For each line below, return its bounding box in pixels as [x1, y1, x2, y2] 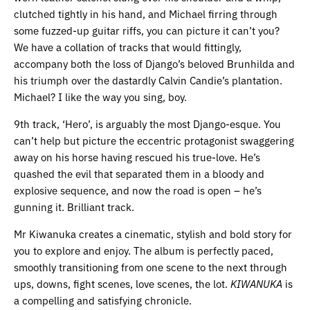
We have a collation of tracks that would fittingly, [14, 39, 241, 55]
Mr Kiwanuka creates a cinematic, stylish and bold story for [14, 226, 292, 241]
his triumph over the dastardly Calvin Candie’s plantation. [14, 73, 282, 88]
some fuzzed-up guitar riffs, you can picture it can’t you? [14, 23, 280, 38]
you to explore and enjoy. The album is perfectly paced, [14, 243, 273, 258]
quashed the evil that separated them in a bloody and [14, 166, 264, 181]
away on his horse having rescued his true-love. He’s [14, 149, 260, 165]
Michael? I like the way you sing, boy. [14, 89, 187, 104]
